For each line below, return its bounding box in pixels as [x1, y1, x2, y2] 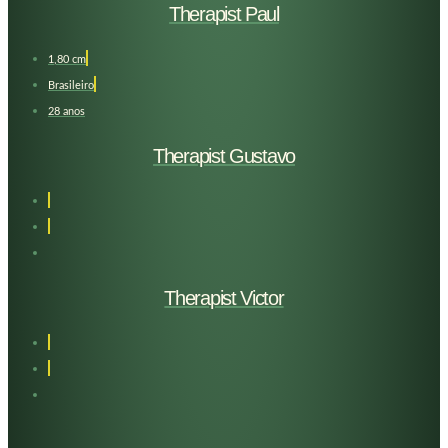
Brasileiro [48, 79, 94, 91]
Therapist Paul [169, 2, 279, 25]
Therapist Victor [164, 286, 284, 309]
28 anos [48, 105, 85, 117]
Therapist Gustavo [153, 144, 295, 167]
